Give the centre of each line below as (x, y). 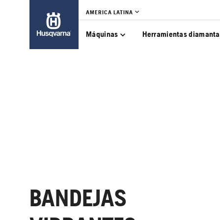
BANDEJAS (78, 198)
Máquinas (102, 34)
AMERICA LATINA (110, 12)
